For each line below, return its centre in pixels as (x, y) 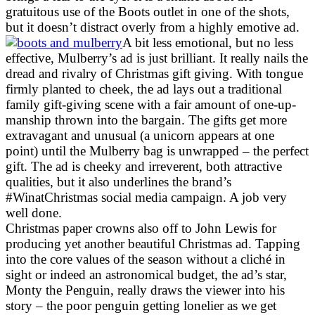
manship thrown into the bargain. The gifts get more (146, 120)
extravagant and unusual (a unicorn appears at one (140, 135)
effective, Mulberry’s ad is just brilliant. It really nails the (157, 58)
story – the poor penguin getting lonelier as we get (141, 305)
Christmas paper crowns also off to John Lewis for (141, 228)
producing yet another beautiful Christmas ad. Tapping (153, 243)
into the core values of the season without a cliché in (146, 259)
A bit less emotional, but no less (208, 42)
